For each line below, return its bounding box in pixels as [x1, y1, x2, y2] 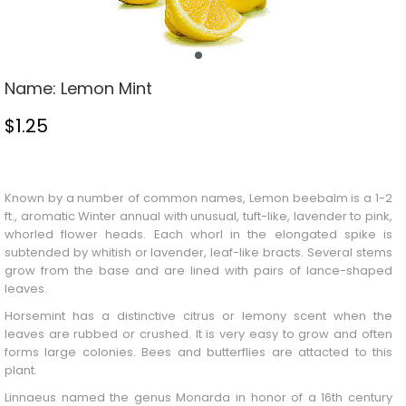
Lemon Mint [60, 77, 152, 101]
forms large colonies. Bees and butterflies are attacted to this [4, 343, 392, 362]
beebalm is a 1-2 [288, 189, 393, 208]
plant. [4, 362, 37, 380]
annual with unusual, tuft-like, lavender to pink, [116, 208, 393, 226]
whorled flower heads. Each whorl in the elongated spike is [4, 226, 392, 244]
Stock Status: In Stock [4, 153, 140, 169]
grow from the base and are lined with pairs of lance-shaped [4, 262, 392, 280]
